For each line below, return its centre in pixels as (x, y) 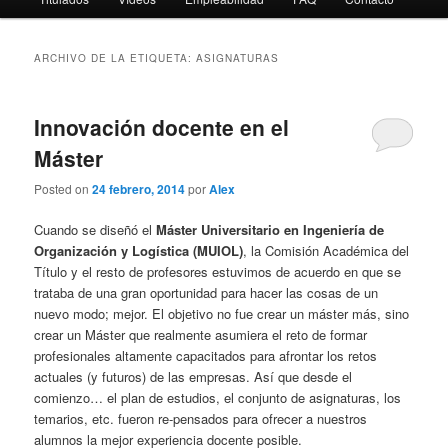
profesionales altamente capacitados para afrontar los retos (206, 356)
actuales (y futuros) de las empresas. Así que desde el (193, 377)
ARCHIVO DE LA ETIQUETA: (115, 57)
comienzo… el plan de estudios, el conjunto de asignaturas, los (218, 398)
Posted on (63, 189)
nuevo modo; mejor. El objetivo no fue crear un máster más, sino (222, 314)
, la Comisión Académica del (326, 251)
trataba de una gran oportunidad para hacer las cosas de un (206, 293)
